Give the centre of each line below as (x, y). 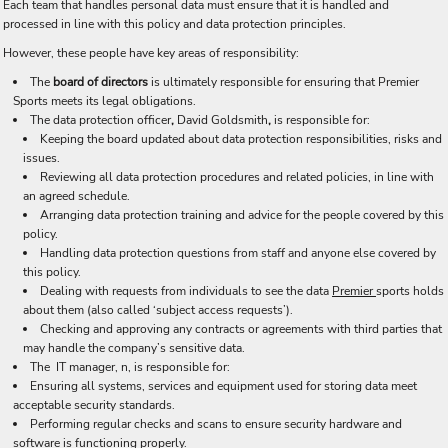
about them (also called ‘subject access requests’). (158, 310)
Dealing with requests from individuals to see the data (186, 291)
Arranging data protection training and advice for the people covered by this (242, 215)
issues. (41, 158)
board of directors (102, 82)
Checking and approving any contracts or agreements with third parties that (241, 329)
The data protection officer (100, 120)
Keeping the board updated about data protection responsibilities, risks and (241, 139)
